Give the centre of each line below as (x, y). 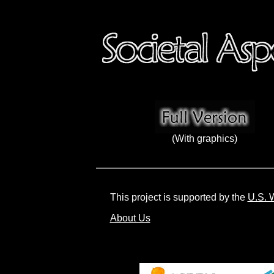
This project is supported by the (179, 197)
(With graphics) (205, 139)
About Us (130, 218)
